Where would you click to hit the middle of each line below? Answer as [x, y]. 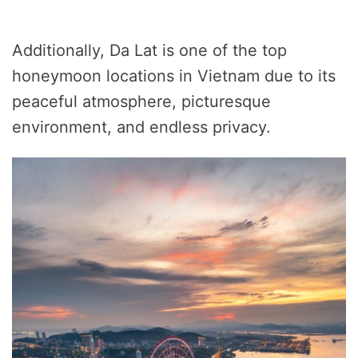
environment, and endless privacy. [141, 127]
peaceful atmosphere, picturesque [141, 102]
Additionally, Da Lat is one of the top [149, 51]
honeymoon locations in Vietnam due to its [174, 76]
